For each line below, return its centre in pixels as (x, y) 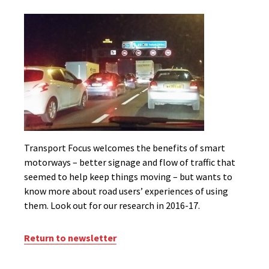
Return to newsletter (70, 238)
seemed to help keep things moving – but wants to (128, 177)
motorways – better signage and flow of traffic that (130, 162)
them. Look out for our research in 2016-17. (112, 205)
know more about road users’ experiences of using (126, 191)
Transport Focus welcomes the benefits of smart (125, 148)
